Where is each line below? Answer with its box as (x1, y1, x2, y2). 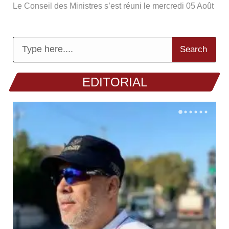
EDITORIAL (82, 75, 147, 89)
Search (180, 44, 208, 54)
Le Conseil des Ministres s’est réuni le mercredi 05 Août (13, 1, 214, 10)
